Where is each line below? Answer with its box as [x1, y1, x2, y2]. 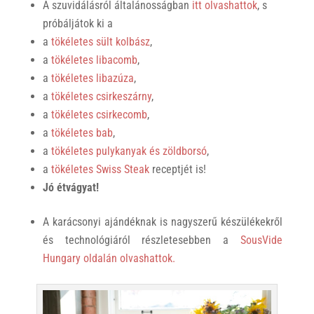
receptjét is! [149, 162, 206, 176]
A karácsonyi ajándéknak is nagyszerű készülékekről [42, 214, 283, 228]
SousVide [240, 233, 283, 247]
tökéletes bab [50, 125, 113, 139]
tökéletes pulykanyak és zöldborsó [50, 144, 207, 158]
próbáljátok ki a [42, 16, 113, 30]
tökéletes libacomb [50, 53, 137, 67]
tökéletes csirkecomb [50, 107, 147, 121]
